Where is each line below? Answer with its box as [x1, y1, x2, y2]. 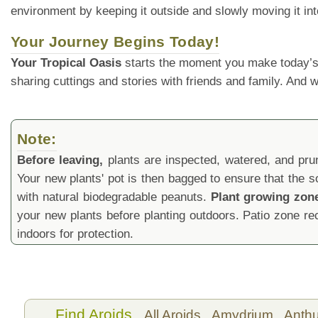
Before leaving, [17, 153, 104, 167]
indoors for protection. [17, 226, 133, 241]
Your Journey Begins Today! [11, 33, 219, 50]
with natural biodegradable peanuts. [17, 190, 211, 204]
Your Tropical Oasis [11, 55, 121, 70]
